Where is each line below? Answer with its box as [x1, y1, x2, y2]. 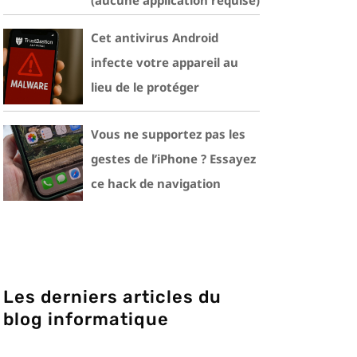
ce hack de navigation [91, 175, 221, 191]
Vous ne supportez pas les [91, 126, 245, 142]
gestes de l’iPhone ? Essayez [91, 151, 256, 167]
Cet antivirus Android [91, 29, 218, 45]
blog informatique [3, 308, 169, 330]
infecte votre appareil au [91, 54, 238, 70]
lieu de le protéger [91, 79, 199, 95]
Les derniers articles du [3, 286, 222, 308]
